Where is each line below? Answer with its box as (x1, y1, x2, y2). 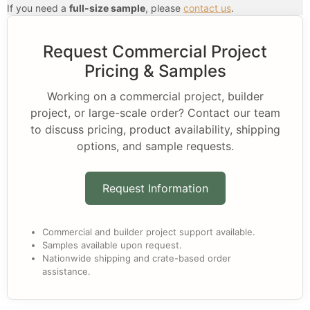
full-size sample (69, 2, 145, 15)
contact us (183, 2, 231, 15)
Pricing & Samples (84, 61, 226, 82)
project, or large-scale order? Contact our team (30, 106, 280, 120)
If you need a (7, 2, 69, 15)
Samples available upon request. (42, 239, 182, 251)
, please (145, 2, 183, 15)
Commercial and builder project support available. (42, 226, 255, 238)
